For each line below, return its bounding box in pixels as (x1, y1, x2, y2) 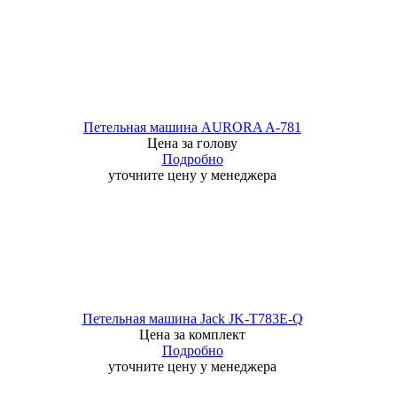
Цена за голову (147, 136, 237, 151)
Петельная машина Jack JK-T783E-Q (82, 311, 303, 326)
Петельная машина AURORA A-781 (83, 120, 301, 135)
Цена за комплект (139, 327, 245, 342)
